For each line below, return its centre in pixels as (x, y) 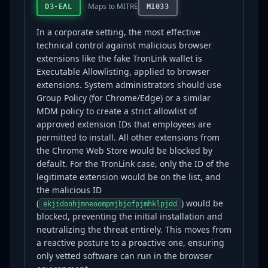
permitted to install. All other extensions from (128, 137)
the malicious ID (69, 190)
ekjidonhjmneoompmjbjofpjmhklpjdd (110, 204)
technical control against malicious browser (124, 45)
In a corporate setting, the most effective (118, 32)
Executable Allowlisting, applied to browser (123, 71)
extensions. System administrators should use (129, 85)
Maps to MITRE (113, 6)
